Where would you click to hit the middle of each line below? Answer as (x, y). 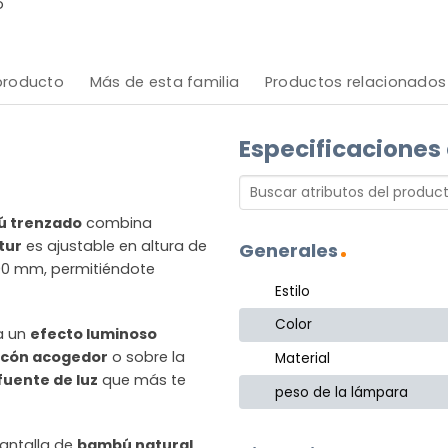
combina (117, 223)
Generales (288, 251)
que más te (142, 380)
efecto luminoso (93, 334)
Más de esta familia (164, 81)
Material (303, 359)
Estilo (293, 291)
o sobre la (146, 357)
